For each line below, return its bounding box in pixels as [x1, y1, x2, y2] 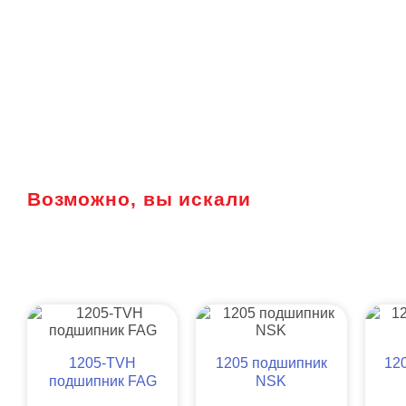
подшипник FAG [48, 372, 157, 389]
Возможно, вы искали [27, 188, 251, 209]
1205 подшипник [215, 354, 327, 371]
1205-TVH [69, 354, 137, 371]
